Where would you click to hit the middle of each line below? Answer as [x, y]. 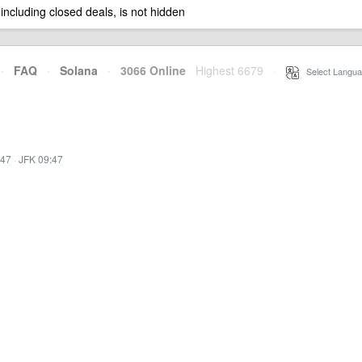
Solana [79, 70]
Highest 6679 [229, 70]
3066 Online [148, 70]
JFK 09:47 [41, 159]
